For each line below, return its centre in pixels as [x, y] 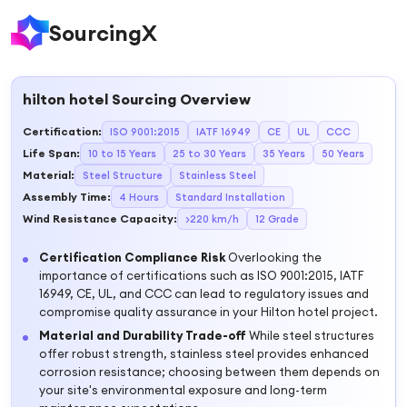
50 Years [343, 154]
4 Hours [139, 197]
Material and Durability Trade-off [143, 335]
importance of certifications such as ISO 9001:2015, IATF [201, 275]
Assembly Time [65, 197]
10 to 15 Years [122, 154]
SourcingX [104, 33]
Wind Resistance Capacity [98, 218]
